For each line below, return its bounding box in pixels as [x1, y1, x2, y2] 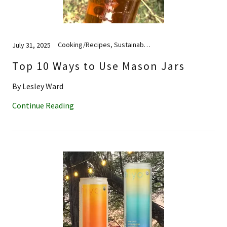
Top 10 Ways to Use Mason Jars [12, 58, 185, 73]
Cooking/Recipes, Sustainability [144, 40, 150, 49]
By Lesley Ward [12, 81, 63, 91]
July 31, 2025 [12, 40, 51, 50]
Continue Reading [12, 100, 74, 110]
